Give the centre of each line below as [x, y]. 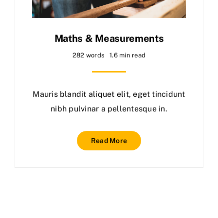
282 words [89, 55]
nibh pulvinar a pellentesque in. [109, 109]
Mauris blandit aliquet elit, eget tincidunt [109, 94]
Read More [109, 140]
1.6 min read [128, 55]
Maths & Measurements [109, 38]
